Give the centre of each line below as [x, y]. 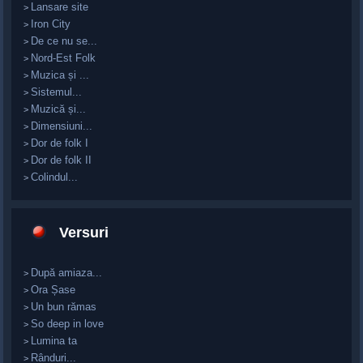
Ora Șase [53, 289]
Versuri [84, 232]
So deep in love [68, 323]
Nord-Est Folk [64, 58]
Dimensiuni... [62, 126]
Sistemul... [57, 92]
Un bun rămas [64, 306]
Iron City [51, 23]
